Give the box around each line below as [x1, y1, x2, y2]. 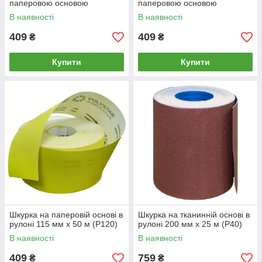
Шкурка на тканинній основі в [138, 210, 250, 219]
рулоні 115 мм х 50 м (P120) [9, 219, 118, 229]
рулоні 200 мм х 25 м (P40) [138, 219, 242, 229]
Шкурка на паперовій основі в [9, 210, 123, 219]
